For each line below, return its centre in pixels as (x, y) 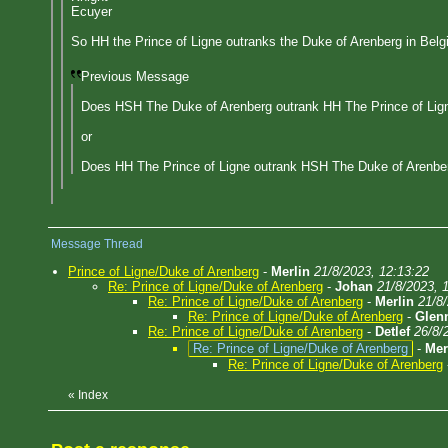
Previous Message (135, 76)
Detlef (392, 331)
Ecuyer (91, 11)
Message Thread (97, 244)
